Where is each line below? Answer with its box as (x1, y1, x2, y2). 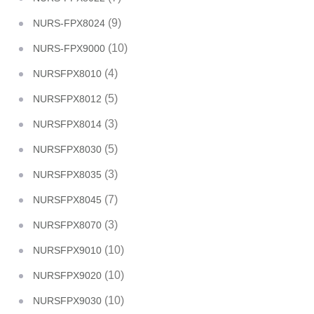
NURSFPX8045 (33, 194, 102, 206)
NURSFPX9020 (33, 270, 102, 282)
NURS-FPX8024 (33, 18, 105, 29)
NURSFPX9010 (33, 245, 102, 257)
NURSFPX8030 (33, 144, 102, 156)
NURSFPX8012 (33, 93, 102, 105)
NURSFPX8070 (33, 219, 102, 231)
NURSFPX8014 (33, 118, 102, 130)
